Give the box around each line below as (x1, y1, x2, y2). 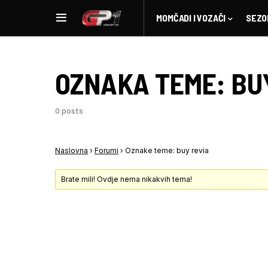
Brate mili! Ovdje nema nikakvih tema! (61, 175, 193, 184)
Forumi (95, 146, 118, 155)
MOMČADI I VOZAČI (156, 12, 226, 23)
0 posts (55, 106, 83, 115)
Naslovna (55, 146, 88, 155)
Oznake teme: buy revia (125, 146, 209, 155)
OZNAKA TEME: (55, 66, 232, 100)
